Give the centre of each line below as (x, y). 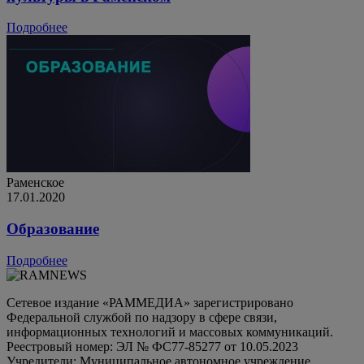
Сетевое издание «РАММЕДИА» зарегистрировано (150, 302)
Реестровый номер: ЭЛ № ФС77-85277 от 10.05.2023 (152, 346)
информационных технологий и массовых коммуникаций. (170, 331)
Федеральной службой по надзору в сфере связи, (142, 317)
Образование (53, 228)
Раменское (35, 183)
